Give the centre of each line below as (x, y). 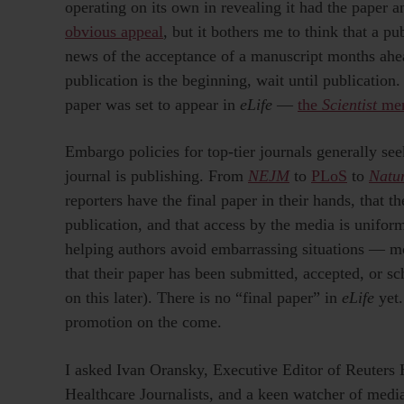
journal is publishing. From (156, 176)
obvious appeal (114, 32)
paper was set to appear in (152, 105)
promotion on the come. (143, 322)
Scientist (349, 105)
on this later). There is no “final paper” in (203, 298)
